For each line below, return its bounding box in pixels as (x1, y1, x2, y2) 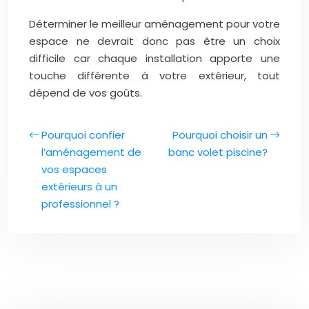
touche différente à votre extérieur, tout (29, 68, 280, 83)
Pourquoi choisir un (172, 128, 268, 142)
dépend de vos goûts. (29, 86, 142, 100)
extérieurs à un (41, 179, 117, 194)
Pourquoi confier (41, 128, 125, 142)
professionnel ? (41, 197, 119, 211)
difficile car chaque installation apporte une (29, 51, 280, 66)
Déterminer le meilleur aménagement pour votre (29, 17, 280, 31)
